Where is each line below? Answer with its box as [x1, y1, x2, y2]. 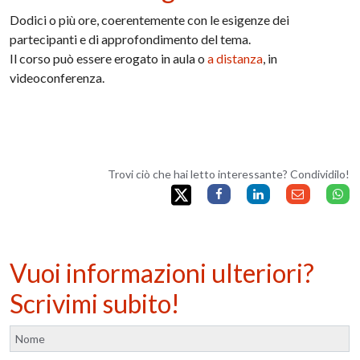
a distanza [207, 51, 264, 67]
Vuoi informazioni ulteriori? [10, 256, 315, 288]
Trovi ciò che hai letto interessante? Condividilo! [107, 167, 350, 182]
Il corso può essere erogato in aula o [10, 51, 208, 67]
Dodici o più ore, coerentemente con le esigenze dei [10, 12, 290, 28]
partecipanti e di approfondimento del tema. [10, 31, 252, 47]
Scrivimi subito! [10, 287, 181, 319]
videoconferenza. [10, 70, 105, 86]
